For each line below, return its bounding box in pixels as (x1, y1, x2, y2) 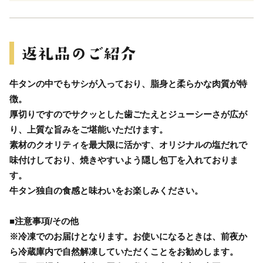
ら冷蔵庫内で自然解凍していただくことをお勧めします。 (9, 246, 238, 257)
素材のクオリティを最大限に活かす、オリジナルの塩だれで (9, 139, 247, 150)
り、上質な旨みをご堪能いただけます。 (9, 124, 168, 134)
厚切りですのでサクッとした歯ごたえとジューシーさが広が (9, 109, 247, 119)
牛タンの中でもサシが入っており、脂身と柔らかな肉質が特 (9, 78, 247, 89)
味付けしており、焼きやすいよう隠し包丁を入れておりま (9, 154, 238, 165)
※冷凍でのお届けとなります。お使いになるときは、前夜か (9, 231, 247, 241)
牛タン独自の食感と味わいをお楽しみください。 (9, 185, 203, 195)
